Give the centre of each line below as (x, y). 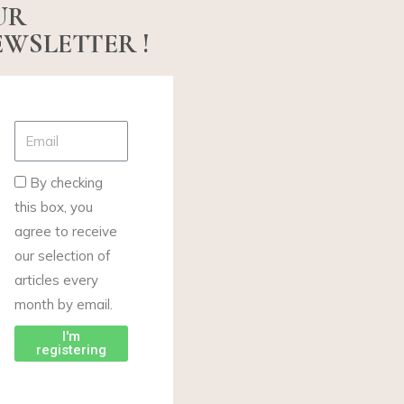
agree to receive (65, 232)
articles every (56, 280)
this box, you (53, 207)
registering (71, 350)
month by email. (63, 305)
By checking (66, 183)
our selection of (62, 256)
